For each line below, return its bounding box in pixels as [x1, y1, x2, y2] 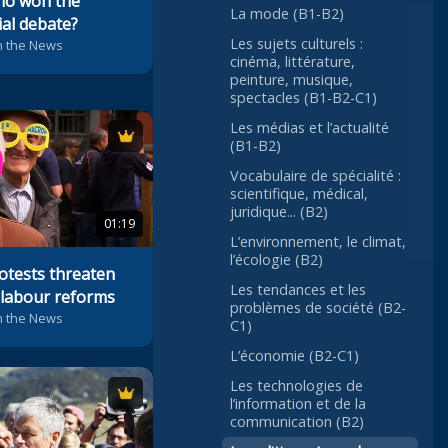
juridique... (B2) [230, 202, 328, 222]
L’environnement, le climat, [230, 232, 406, 252]
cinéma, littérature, [230, 52, 355, 72]
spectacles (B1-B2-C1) [230, 88, 377, 108]
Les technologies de [230, 376, 363, 396]
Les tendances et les [230, 280, 366, 300]
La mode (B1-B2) [230, 4, 344, 24]
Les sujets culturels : [230, 34, 363, 54]
